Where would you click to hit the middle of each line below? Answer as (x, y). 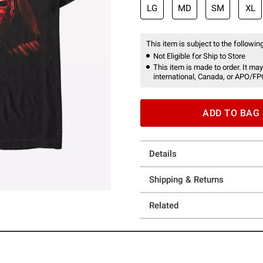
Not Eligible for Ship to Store (199, 56)
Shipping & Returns (186, 180)
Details (163, 154)
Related (164, 205)
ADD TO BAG (231, 113)
